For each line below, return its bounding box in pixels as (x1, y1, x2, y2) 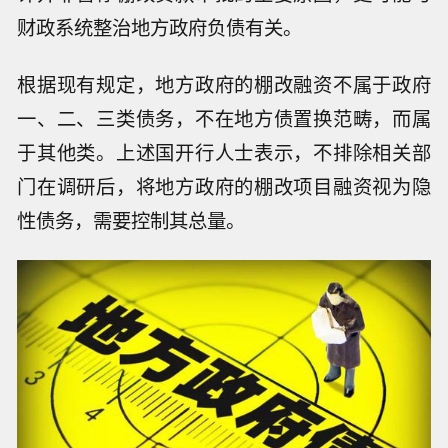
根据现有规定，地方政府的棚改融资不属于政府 (17, 69, 431, 98)
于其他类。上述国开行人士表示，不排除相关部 (17, 137, 431, 166)
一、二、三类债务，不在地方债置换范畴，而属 (17, 103, 431, 132)
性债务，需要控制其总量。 (17, 205, 246, 234)
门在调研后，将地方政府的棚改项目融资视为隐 (17, 171, 431, 200)
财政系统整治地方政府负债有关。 (17, 12, 303, 41)
